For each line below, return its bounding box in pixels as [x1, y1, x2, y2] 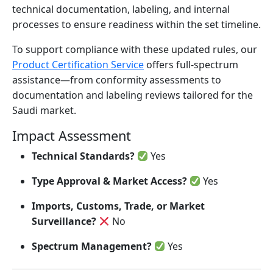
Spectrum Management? [32, 239, 152, 253]
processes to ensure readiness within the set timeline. [12, 18, 261, 31]
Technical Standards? [32, 149, 135, 163]
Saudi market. [12, 104, 76, 117]
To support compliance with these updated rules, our [12, 43, 257, 56]
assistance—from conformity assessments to [12, 73, 221, 87]
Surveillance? [32, 214, 96, 228]
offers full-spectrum [144, 58, 238, 71]
